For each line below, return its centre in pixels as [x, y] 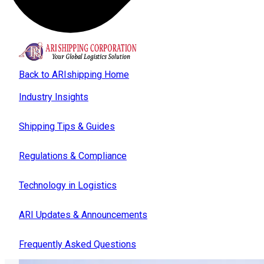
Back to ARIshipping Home [74, 75]
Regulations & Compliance [73, 156]
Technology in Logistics [68, 186]
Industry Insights [54, 97]
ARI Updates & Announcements [83, 215]
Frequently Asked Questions [77, 245]
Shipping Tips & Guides [67, 127]
